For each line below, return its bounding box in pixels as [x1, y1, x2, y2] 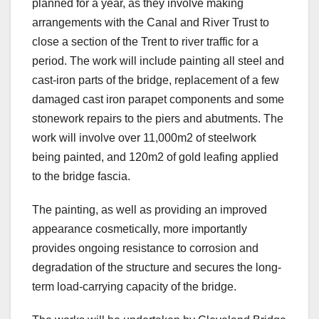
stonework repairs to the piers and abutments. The [32, 113, 283, 125]
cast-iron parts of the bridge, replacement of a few [32, 74, 279, 87]
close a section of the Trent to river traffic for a [32, 36, 258, 48]
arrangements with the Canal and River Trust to [32, 16, 269, 29]
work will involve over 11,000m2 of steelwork [32, 132, 256, 145]
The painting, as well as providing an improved [32, 204, 267, 216]
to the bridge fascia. [32, 170, 130, 183]
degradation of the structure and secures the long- [32, 261, 281, 274]
